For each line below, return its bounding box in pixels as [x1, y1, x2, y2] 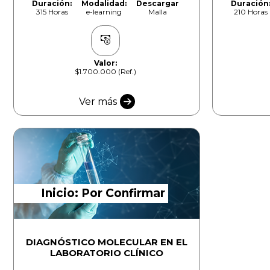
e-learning [86, 7, 122, 16]
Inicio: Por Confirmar [41, 186, 166, 200]
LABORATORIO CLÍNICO [50, 246, 163, 259]
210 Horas [234, 7, 268, 16]
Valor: [94, 58, 118, 67]
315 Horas [36, 7, 68, 16]
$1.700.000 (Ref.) [75, 66, 137, 76]
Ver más [78, 96, 117, 108]
